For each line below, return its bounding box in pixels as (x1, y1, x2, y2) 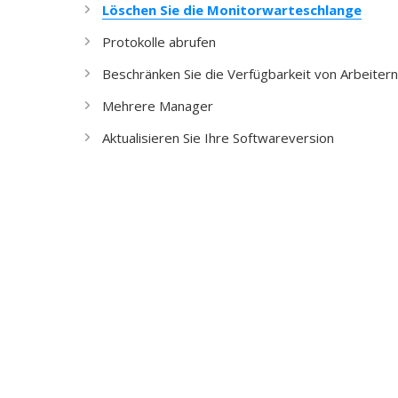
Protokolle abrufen (102, 33, 216, 51)
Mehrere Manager (102, 97, 213, 115)
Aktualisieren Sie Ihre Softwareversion (102, 129, 334, 147)
